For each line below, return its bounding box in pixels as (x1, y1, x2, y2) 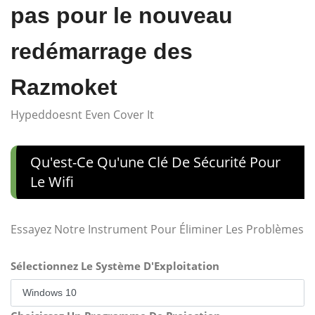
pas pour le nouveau (11, 2, 233, 28)
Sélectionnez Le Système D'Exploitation (11, 258, 219, 273)
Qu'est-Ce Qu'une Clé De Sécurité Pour (30, 152, 281, 172)
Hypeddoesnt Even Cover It (11, 106, 154, 122)
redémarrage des (11, 38, 193, 64)
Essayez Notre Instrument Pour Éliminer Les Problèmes (11, 221, 304, 237)
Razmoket (11, 74, 117, 100)
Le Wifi (30, 172, 74, 191)
